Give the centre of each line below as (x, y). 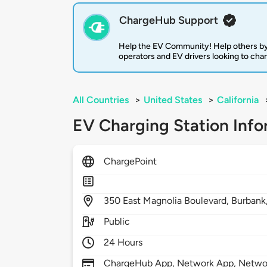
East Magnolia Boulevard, (177, 201)
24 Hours (123, 243)
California (238, 100)
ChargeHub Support (169, 21)
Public (117, 222)
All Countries (101, 100)
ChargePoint (131, 162)
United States (173, 100)
